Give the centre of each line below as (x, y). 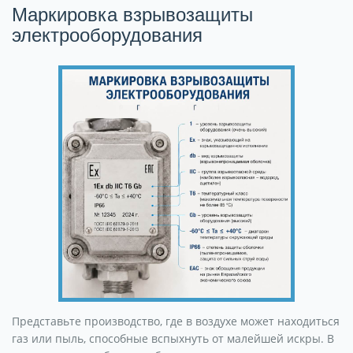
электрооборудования (107, 35)
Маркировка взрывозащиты (132, 15)
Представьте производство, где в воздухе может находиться (176, 321)
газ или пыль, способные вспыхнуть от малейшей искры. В (173, 338)
